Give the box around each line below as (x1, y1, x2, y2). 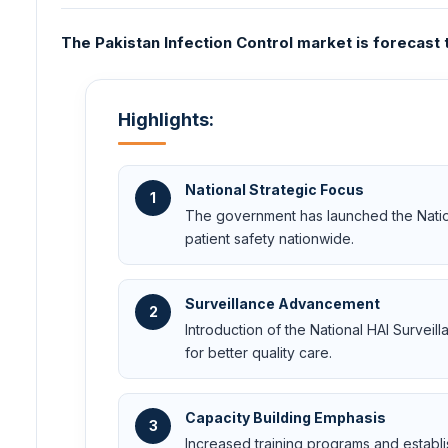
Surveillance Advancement (185, 294, 380, 312)
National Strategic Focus (185, 180, 364, 198)
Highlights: (118, 108, 214, 130)
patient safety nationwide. (185, 229, 354, 247)
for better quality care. (185, 343, 332, 361)
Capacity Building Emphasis (185, 408, 386, 426)
